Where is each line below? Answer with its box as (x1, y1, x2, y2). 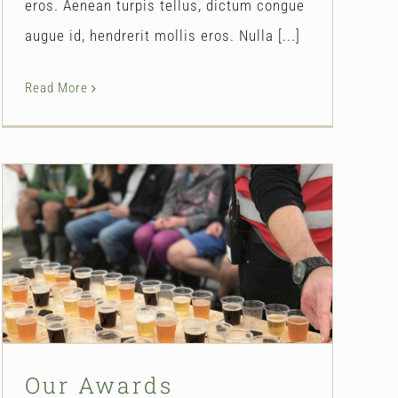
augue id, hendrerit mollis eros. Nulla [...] (25, 26, 300, 44)
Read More (25, 79, 88, 96)
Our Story (139, 287, 196, 304)
